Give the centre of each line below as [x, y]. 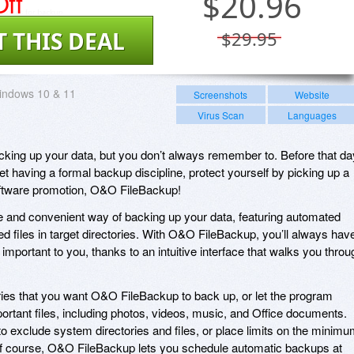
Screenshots [221, 94]
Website [312, 94]
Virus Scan [220, 115]
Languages [312, 115]
